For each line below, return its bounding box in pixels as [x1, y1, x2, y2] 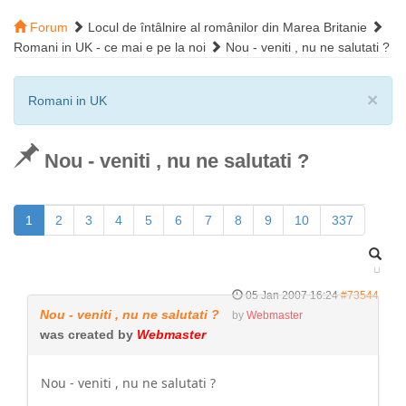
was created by [40, 327, 137, 342]
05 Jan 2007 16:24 [246, 289, 338, 302]
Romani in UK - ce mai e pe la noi [14, 40, 206, 54]
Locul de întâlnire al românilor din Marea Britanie [88, 20, 367, 34]
